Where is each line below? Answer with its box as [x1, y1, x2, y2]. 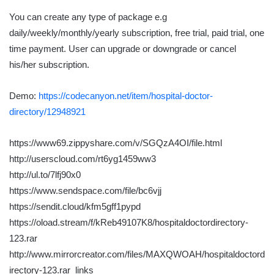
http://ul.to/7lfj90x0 [9, 169, 81, 180]
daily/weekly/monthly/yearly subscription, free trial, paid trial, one [9, 28, 264, 39]
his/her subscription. [9, 59, 89, 70]
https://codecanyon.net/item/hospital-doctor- [39, 91, 213, 102]
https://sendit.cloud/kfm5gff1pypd [9, 201, 141, 212]
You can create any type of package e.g [9, 12, 167, 23]
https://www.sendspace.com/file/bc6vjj [9, 185, 161, 196]
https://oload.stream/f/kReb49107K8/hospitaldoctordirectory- [9, 217, 248, 228]
